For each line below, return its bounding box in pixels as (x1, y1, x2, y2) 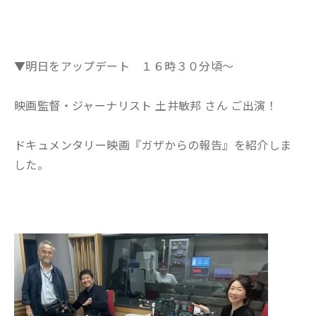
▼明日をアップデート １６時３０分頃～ (14, 57, 234, 74)
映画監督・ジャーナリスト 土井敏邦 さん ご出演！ (14, 97, 277, 114)
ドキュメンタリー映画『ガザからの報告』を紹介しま (14, 136, 292, 153)
